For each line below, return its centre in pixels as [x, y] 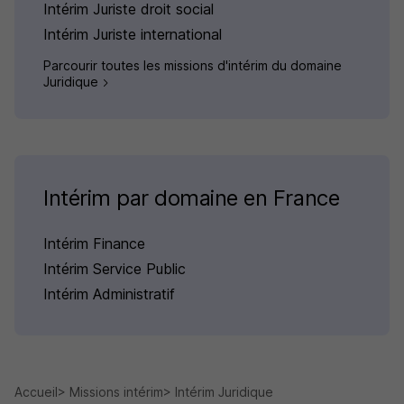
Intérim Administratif [109, 294]
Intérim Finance [94, 244]
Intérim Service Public [115, 269]
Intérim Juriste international [133, 34]
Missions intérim [116, 392]
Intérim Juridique [224, 392]
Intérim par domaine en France [192, 198]
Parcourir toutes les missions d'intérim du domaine [193, 65]
